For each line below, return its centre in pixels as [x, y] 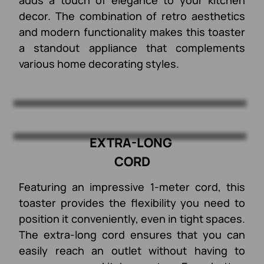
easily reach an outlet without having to [132, 250]
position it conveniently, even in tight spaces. [132, 218]
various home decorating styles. [99, 63]
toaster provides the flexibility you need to [132, 202]
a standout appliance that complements [132, 47]
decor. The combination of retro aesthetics [132, 16]
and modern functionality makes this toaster [132, 32]
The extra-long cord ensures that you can [132, 234]
